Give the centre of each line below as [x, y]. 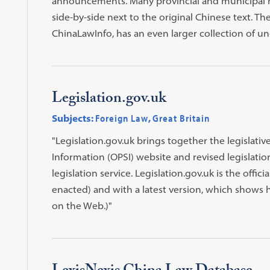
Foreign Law [121, 118]
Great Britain [181, 118]
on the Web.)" [82, 205]
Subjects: [72, 118]
